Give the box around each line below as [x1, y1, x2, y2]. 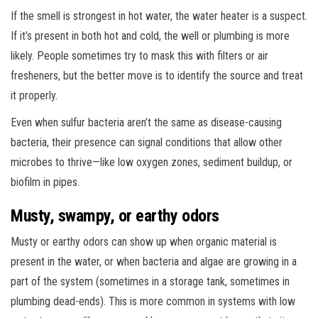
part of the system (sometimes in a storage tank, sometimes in [11, 274, 290, 288]
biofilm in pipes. [11, 175, 79, 189]
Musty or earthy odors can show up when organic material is [11, 234, 277, 248]
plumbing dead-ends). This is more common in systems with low [11, 294, 295, 308]
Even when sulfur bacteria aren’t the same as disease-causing [11, 115, 282, 129]
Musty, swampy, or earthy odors [11, 205, 219, 226]
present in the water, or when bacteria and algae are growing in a [11, 254, 297, 268]
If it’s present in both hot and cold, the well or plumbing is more [11, 28, 290, 43]
